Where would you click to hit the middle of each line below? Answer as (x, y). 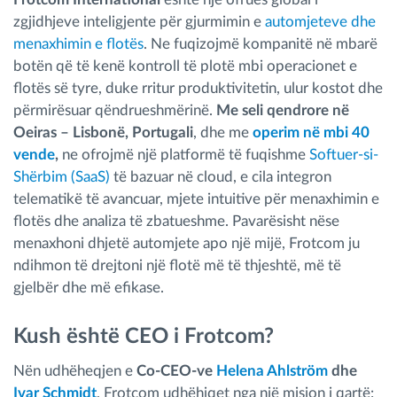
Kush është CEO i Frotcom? (144, 337)
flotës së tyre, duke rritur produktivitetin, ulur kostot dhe (198, 88)
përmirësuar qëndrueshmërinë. (115, 110)
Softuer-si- (344, 155)
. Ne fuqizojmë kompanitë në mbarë (261, 44)
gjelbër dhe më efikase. (89, 288)
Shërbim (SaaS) (63, 177)
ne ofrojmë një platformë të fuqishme (184, 155)
